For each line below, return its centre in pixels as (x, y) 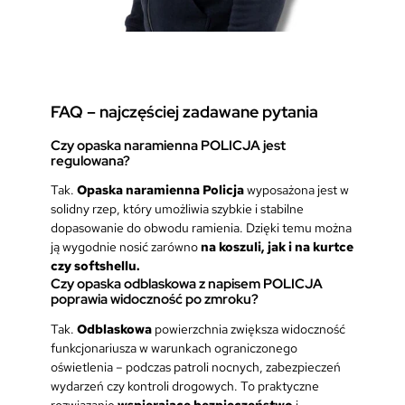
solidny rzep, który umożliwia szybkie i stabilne (177, 209)
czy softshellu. (95, 266)
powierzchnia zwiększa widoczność (250, 330)
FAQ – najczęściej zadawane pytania (184, 112)
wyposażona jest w (297, 190)
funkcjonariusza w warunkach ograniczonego (174, 348)
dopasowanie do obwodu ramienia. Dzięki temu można (201, 228)
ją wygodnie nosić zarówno (126, 247)
